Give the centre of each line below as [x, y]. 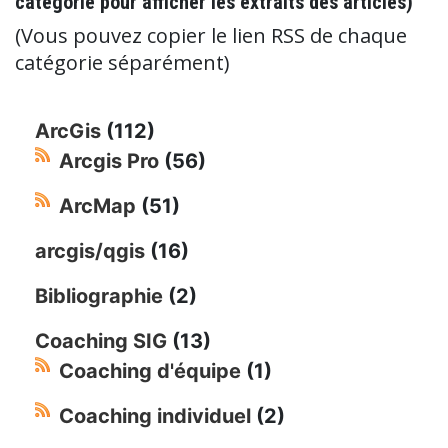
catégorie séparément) [122, 62]
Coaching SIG [101, 340]
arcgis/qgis [90, 250]
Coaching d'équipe [150, 370]
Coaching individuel [155, 415]
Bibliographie [99, 295]
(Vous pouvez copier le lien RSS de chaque [211, 35]
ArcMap [97, 205]
